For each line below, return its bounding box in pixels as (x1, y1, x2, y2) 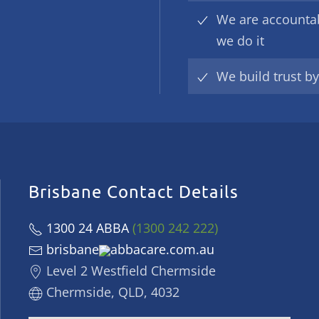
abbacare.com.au (110, 241, 214, 258)
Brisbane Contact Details (28, 181, 239, 202)
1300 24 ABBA (43, 219, 132, 236)
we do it (216, 32, 264, 49)
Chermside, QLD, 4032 (43, 283, 179, 300)
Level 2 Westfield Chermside (43, 262, 216, 279)
